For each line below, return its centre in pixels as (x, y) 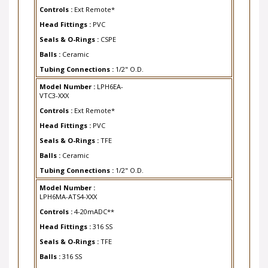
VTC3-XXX (54, 88)
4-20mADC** (94, 204)
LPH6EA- (110, 79)
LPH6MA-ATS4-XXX (68, 189)
